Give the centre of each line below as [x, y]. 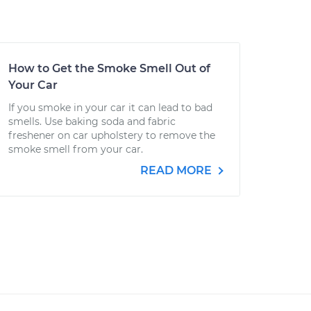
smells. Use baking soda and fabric [92, 121]
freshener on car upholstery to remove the [112, 135]
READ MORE [177, 170]
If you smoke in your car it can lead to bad [110, 108]
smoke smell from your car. [76, 149]
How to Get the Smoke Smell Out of [109, 68]
